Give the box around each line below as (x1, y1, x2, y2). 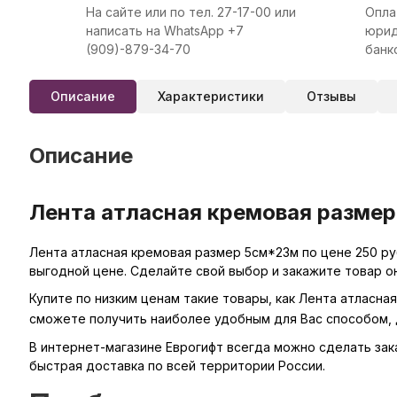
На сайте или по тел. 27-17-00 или (85, 4, 296, 19)
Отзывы (306, 89, 356, 104)
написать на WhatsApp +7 (85, 23, 244, 38)
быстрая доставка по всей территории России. (28, 358, 325, 373)
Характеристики (157, 89, 264, 104)
